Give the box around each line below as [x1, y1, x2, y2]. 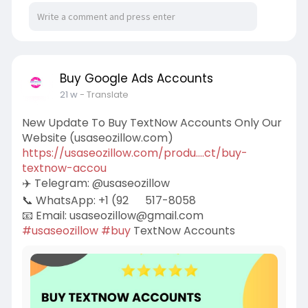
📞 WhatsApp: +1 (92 [21, 192, 129, 208]
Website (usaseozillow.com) [21, 129, 173, 146]
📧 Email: [21, 207, 69, 223]
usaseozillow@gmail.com [69, 207, 203, 223]
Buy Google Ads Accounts [59, 69, 213, 87]
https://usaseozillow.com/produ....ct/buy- [21, 144, 247, 161]
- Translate [79, 87, 129, 101]
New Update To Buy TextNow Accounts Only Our [21, 114, 282, 131]
